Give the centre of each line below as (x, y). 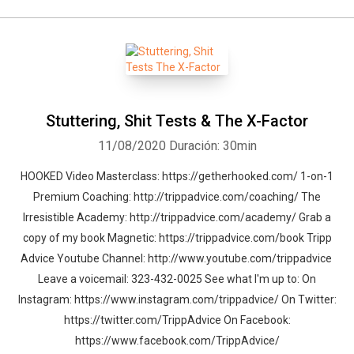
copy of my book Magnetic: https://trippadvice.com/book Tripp (177, 238)
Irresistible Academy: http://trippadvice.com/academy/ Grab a (177, 217)
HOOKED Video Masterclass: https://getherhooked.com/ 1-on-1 (177, 176)
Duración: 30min (213, 146)
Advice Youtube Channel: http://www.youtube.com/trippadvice (177, 258)
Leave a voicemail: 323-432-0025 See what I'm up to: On (177, 279)
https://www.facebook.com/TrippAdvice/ (177, 341)
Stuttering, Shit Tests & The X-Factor (177, 121)
